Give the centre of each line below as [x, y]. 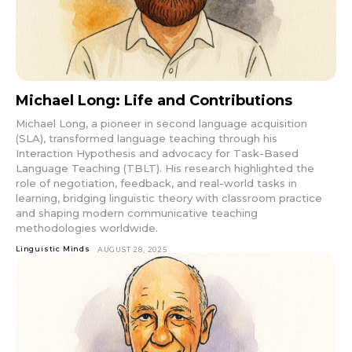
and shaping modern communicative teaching [137, 213]
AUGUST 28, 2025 [132, 250]
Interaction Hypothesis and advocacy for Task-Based [157, 154]
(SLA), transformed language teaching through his [147, 139]
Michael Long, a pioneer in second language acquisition [161, 124]
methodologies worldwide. [87, 228]
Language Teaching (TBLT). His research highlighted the [165, 169]
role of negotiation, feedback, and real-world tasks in [156, 183]
